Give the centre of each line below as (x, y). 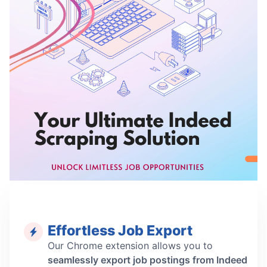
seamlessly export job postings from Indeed (148, 260)
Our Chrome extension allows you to (130, 245)
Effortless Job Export (120, 230)
